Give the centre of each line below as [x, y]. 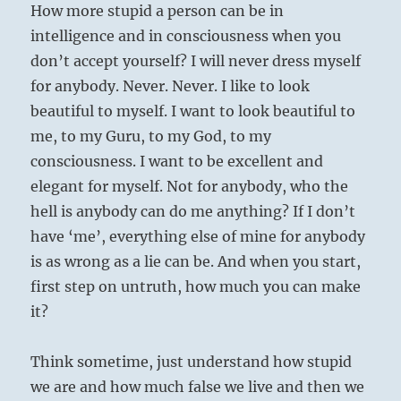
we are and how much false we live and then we [198, 387]
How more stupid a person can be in [158, 11]
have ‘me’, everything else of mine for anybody [198, 237]
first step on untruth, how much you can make [196, 287]
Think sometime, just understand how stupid [192, 362]
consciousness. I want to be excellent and [177, 162]
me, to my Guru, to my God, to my [151, 137]
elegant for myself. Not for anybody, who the [190, 187]
